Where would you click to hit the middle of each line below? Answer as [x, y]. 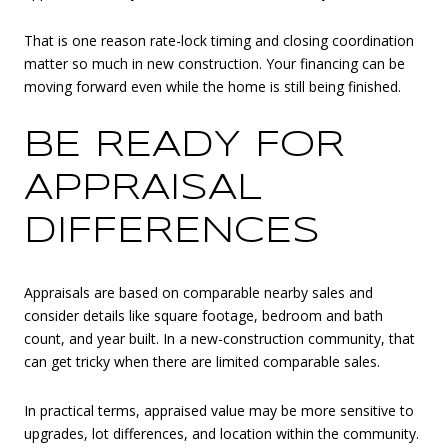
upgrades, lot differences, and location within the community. [221, 434]
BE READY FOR [184, 145]
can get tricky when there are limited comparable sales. [202, 361]
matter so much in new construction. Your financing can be [214, 64]
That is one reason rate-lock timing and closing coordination [219, 41]
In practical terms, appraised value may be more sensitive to [219, 411]
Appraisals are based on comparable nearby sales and [198, 292]
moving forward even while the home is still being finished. [212, 87]
